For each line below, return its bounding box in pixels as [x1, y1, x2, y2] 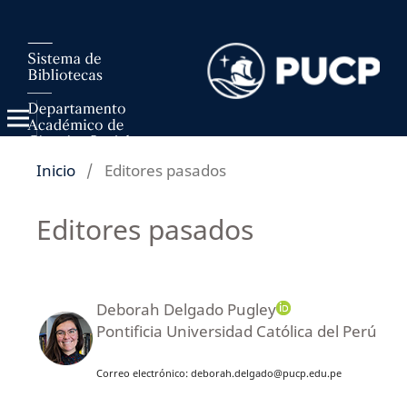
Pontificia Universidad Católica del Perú [95, 320, 377, 342]
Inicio [35, 159, 75, 181]
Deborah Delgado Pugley [95, 298, 276, 320]
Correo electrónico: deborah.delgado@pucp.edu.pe [95, 366, 342, 380]
